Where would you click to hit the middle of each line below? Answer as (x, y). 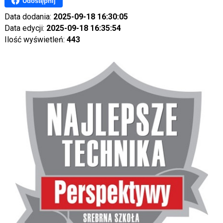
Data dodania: (29, 17)
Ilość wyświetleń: (35, 40)
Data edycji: (25, 28)
